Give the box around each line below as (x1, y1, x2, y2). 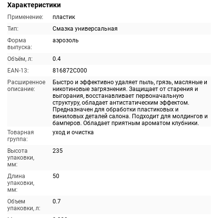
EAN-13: (7, 67, 29, 74)
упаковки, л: (7, 205, 40, 212)
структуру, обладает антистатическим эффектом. (53, 99, 189, 106)
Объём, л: (7, 55, 33, 62)
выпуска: (7, 44, 32, 51)
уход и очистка (53, 129, 94, 136)
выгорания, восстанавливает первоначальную (53, 92, 184, 99)
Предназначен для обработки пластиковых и (53, 106, 179, 113)
